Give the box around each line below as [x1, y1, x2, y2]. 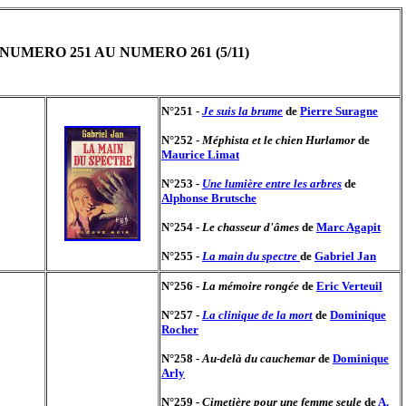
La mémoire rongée [202, 279, 299, 293]
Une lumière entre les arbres [202, 177, 342, 190]
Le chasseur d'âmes [202, 220, 302, 234]
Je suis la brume [202, 104, 283, 118]
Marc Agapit [316, 220, 381, 234]
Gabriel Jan [314, 249, 376, 263]
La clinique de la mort [202, 308, 313, 322]
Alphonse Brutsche [161, 191, 256, 205]
